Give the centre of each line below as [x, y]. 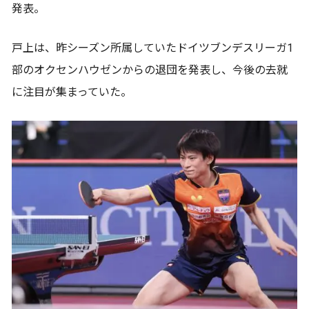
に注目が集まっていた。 [72, 92]
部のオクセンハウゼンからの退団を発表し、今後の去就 [150, 70]
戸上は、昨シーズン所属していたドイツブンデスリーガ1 [152, 48]
